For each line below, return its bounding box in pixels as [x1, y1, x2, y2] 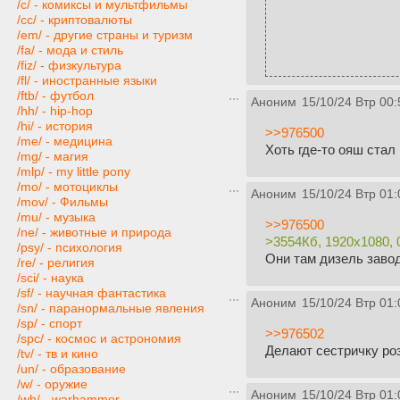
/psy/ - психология [17, 241, 122, 254]
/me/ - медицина [17, 135, 112, 148]
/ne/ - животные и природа [17, 226, 171, 239]
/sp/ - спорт [17, 317, 82, 330]
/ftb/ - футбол [17, 89, 94, 103]
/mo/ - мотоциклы [17, 180, 118, 194]
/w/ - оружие [17, 378, 87, 391]
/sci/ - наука [17, 271, 84, 285]
